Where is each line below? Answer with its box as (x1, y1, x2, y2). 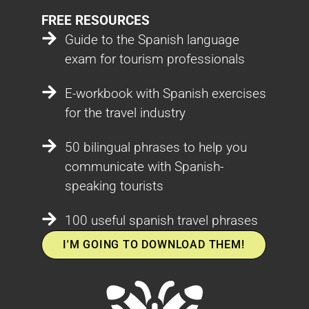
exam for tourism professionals (64, 50, 245, 67)
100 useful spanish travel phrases (64, 212, 258, 228)
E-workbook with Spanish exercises (64, 85, 266, 101)
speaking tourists (64, 177, 163, 194)
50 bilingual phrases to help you (64, 139, 247, 155)
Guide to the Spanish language (64, 31, 239, 48)
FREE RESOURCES (41, 12, 150, 28)
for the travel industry (64, 104, 186, 121)
